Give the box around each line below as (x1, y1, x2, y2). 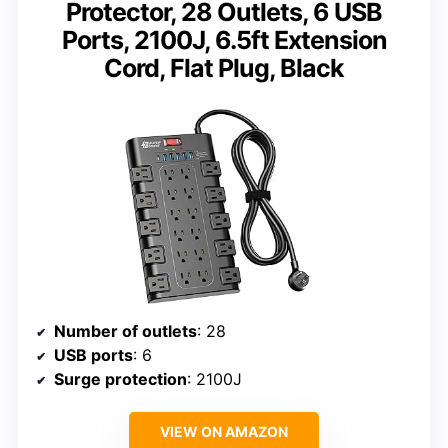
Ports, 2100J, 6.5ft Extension (61, 24, 387, 55)
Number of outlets (54, 321, 197, 342)
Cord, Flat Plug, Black (104, 52, 344, 83)
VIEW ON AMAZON (160, 423, 288, 441)
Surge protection (54, 369, 187, 390)
